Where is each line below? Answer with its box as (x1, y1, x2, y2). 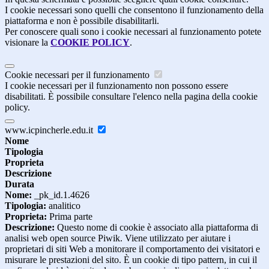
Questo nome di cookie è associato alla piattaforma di (55, 222, 258, 233)
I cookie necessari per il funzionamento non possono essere (5, 80, 228, 91)
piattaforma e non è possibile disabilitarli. (5, 16, 159, 26)
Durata (5, 179, 34, 190)
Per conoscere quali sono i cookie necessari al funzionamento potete (5, 26, 261, 37)
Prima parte (47, 211, 92, 222)
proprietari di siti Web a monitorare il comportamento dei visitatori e (5, 244, 260, 255)
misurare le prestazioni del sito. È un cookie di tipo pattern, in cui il (5, 255, 257, 265)
